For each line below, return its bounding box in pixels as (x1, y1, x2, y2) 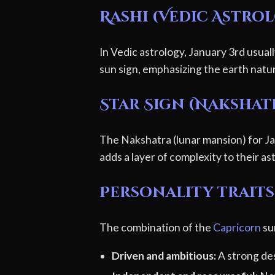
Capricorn (213, 221, 261, 234)
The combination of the (99, 221, 213, 234)
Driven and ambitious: (112, 249, 216, 262)
